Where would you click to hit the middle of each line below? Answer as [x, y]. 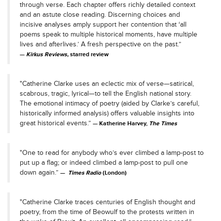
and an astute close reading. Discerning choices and [100, 14]
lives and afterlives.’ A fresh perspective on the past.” [100, 44]
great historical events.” [56, 123]
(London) [114, 173]
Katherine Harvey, [124, 123]
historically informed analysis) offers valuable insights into [107, 113]
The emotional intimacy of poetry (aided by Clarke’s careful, [110, 103]
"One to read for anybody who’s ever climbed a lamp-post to [112, 152]
